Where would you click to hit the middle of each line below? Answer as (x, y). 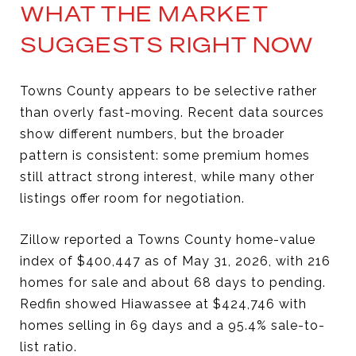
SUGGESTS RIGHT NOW (167, 44)
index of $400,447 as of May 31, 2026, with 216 (175, 261)
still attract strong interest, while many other (167, 176)
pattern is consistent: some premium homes (165, 155)
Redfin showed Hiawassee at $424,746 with (163, 304)
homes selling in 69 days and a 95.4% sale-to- (172, 325)
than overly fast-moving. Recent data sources (172, 112)
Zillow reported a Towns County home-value (168, 239)
